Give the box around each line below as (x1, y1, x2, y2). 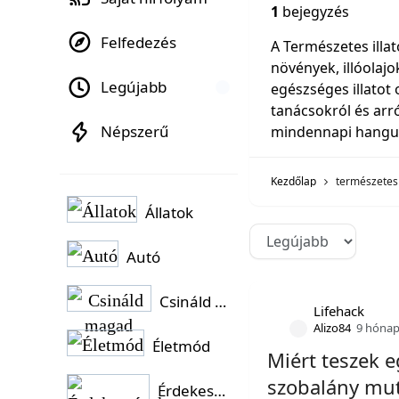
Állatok (145, 202, 193, 223)
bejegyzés (279, 2, 350, 21)
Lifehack (313, 302, 365, 320)
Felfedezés (101, 32, 176, 53)
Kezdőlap (271, 174, 317, 189)
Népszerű (101, 121, 169, 142)
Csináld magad (215, 291, 227, 312)
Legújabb (101, 77, 167, 97)
